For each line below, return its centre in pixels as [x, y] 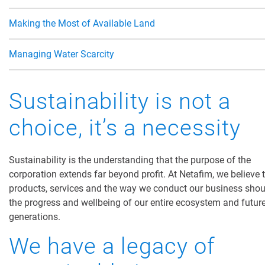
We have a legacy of [112, 246]
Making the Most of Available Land [82, 24]
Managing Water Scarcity [62, 54]
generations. [35, 217]
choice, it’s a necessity [125, 128]
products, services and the [63, 189]
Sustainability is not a [120, 101]
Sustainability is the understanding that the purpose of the [130, 160]
